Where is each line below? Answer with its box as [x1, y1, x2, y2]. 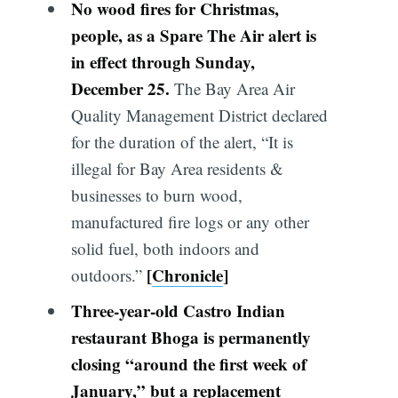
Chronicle [151, 263, 223, 288]
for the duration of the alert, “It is [70, 131, 293, 154]
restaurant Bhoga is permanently [70, 324, 311, 349]
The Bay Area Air [173, 77, 295, 100]
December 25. [70, 76, 174, 101]
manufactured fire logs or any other [70, 211, 309, 234]
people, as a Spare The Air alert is [70, 23, 316, 48]
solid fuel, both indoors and [70, 237, 259, 260]
